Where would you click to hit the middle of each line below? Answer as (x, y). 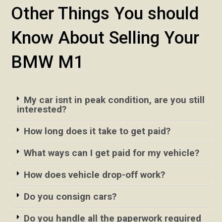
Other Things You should (105, 13)
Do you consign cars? (70, 196)
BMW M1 (48, 62)
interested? (42, 109)
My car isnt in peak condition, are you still (114, 100)
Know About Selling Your (105, 38)
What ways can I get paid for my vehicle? (112, 153)
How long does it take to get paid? (97, 131)
